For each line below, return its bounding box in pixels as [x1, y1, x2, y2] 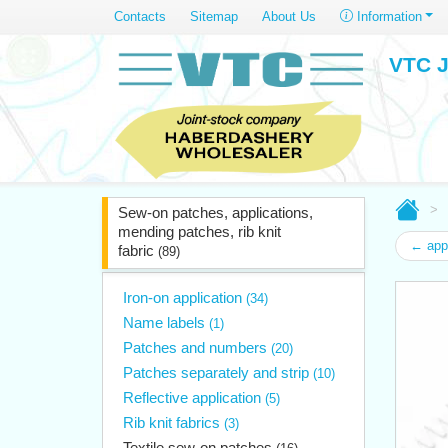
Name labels [123, 314, 209, 331]
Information [353, 8, 422, 24]
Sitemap [190, 8, 238, 24]
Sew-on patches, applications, [118, 204, 313, 221]
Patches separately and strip [123, 364, 313, 381]
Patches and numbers [123, 339, 271, 356]
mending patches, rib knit [118, 223, 281, 240]
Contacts [114, 8, 166, 24]
